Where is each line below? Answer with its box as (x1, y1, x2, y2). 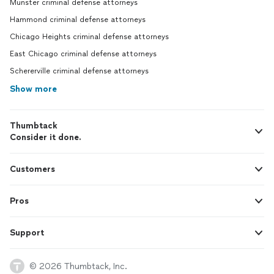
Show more (10, 84, 57, 95)
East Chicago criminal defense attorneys (10, 50, 157, 59)
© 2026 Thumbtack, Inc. (29, 261, 127, 272)
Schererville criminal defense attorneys (10, 67, 149, 76)
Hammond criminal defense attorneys (10, 15, 146, 24)
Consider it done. (10, 132, 81, 143)
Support (10, 228, 44, 239)
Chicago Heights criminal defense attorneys (10, 32, 169, 42)
